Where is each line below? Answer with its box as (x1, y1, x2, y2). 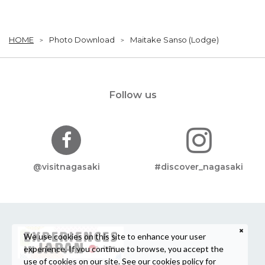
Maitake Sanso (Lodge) (130, 35, 219, 45)
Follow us (108, 89, 157, 101)
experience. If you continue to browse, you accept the (24, 243, 224, 254)
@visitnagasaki (33, 161, 100, 173)
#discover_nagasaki (154, 161, 243, 173)
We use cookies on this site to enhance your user (24, 231, 206, 241)
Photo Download (49, 35, 115, 45)
